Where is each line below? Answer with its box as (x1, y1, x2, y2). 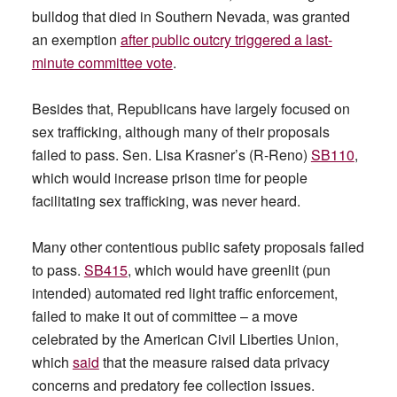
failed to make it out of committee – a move (31, 306, 298, 326)
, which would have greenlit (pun (127, 260, 331, 280)
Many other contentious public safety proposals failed (31, 237, 364, 257)
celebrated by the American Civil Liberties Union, (31, 329, 339, 349)
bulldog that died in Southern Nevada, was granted (31, 6, 350, 27)
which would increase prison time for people (31, 167, 307, 188)
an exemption (31, 29, 121, 50)
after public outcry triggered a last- (120, 29, 332, 50)
